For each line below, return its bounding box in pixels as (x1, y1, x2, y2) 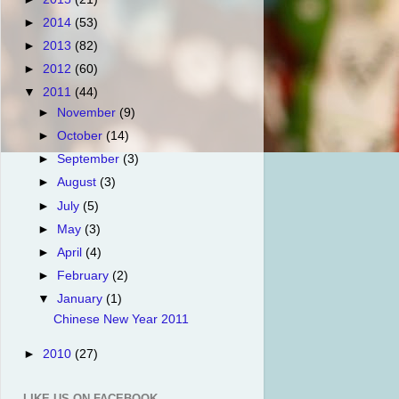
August (57, 175, 101, 190)
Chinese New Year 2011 (53, 312, 189, 326)
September (57, 152, 124, 167)
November (57, 106, 120, 119)
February (57, 268, 113, 282)
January (57, 292, 107, 305)
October (57, 129, 107, 143)
